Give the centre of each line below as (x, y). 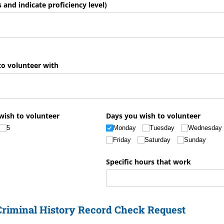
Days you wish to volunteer (153, 115)
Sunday (195, 140)
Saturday (158, 140)
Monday (124, 127)
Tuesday (162, 127)
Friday (122, 140)
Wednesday (205, 127)
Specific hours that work (148, 162)
